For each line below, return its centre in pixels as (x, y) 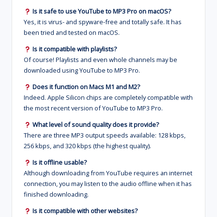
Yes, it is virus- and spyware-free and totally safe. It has (103, 22)
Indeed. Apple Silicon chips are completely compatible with (108, 98)
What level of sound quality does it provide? (95, 125)
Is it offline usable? (59, 163)
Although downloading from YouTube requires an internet (108, 173)
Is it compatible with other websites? (84, 211)
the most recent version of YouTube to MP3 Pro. (93, 108)
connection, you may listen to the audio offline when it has (108, 184)
